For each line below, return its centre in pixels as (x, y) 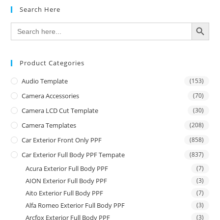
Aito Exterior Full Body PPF (65, 193)
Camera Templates (49, 125)
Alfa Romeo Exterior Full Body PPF (75, 205)
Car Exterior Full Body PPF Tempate (73, 154)
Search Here (40, 9)
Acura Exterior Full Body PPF (67, 168)
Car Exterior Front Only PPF (62, 140)
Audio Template (45, 81)
